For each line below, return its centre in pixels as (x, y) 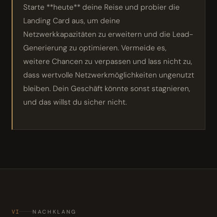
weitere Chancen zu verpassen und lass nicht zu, (108, 61)
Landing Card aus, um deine (72, 21)
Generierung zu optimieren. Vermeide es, (95, 48)
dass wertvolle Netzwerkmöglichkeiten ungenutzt (109, 75)
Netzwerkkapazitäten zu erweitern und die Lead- (108, 34)
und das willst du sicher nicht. (75, 102)
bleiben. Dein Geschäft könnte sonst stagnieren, (107, 88)
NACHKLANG (54, 211)
